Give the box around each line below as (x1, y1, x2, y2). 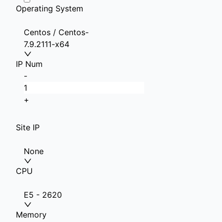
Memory (16, 210, 47, 220)
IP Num (16, 59, 43, 69)
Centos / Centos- (24, 27, 89, 37)
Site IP (16, 122, 40, 132)
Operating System (16, 3, 83, 13)
